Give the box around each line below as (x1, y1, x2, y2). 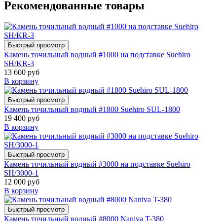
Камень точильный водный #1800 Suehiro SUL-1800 (4, 105, 180, 114)
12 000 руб (4, 178, 39, 186)
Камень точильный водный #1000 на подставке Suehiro (4, 50, 190, 59)
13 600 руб (4, 68, 39, 77)
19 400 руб (4, 114, 39, 123)
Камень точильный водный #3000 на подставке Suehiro (4, 160, 190, 169)
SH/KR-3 (4, 59, 34, 68)
